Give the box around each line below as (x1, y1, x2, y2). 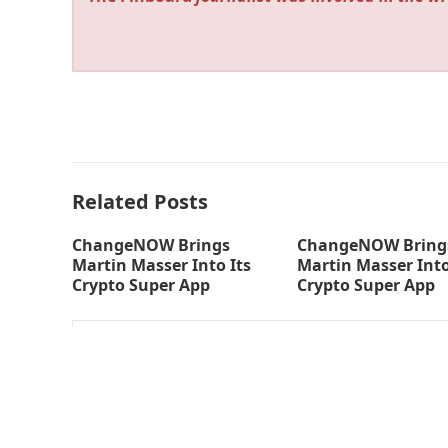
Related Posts (72, 188, 208, 216)
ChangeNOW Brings (72, 234, 230, 257)
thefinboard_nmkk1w (180, 343, 353, 366)
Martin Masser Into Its (72, 254, 251, 277)
